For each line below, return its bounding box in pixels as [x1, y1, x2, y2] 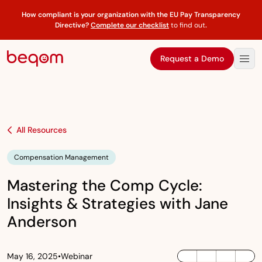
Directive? [55, 20, 91, 30]
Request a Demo [160, 53, 224, 64]
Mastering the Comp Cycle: [7, 175, 202, 195]
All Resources [16, 125, 67, 135]
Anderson [7, 212, 77, 232]
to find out [169, 20, 205, 30]
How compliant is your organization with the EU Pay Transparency [22, 10, 240, 19]
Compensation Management [14, 153, 109, 162]
